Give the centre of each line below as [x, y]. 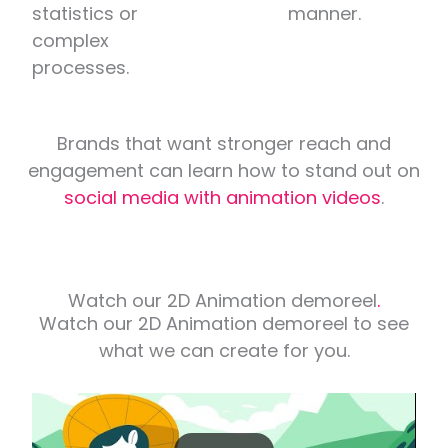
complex [71, 40]
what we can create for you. [224, 350]
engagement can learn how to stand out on [224, 170]
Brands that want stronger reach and [224, 143]
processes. [81, 67]
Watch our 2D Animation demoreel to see [224, 323]
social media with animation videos [222, 197]
